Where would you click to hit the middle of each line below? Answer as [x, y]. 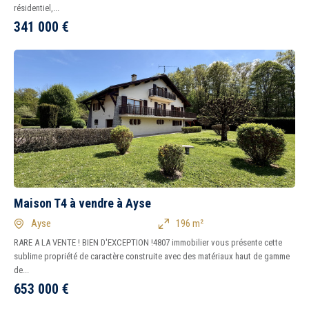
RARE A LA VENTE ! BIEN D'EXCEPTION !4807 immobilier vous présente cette [148, 242]
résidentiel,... [37, 8]
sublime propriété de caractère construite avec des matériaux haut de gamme [152, 256]
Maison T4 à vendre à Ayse [82, 203]
